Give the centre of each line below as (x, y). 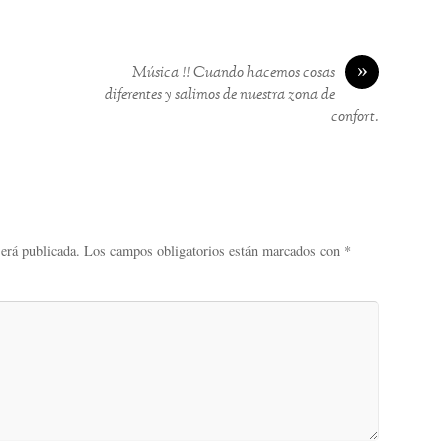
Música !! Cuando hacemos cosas (233, 73)
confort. (355, 117)
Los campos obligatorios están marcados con (214, 250)
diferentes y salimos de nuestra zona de (220, 95)
